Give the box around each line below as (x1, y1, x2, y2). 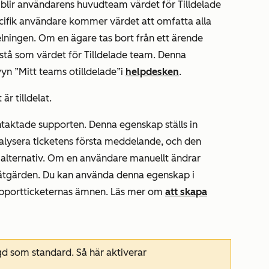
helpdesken (125, 66, 179, 78)
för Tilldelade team (68, 49, 153, 61)
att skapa (165, 186, 207, 198)
